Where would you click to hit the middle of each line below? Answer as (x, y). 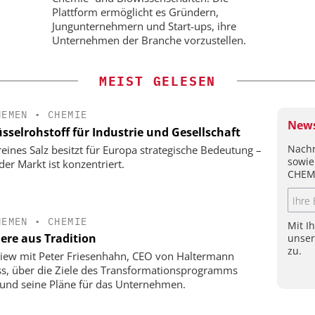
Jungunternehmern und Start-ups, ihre (144, 26)
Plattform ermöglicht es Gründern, (135, 12)
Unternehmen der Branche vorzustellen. (149, 40)
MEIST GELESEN (157, 82)
